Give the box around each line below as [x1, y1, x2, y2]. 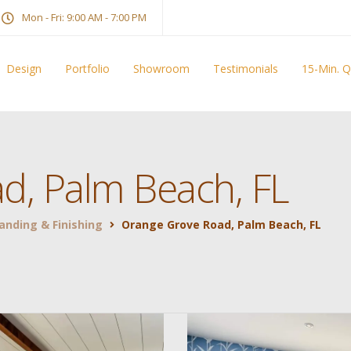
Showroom [133, 61, 190, 76]
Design [6, 61, 42, 76]
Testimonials [213, 61, 278, 76]
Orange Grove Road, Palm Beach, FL [121, 217, 321, 232]
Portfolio [65, 61, 110, 76]
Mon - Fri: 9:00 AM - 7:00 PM [22, 10, 147, 24]
